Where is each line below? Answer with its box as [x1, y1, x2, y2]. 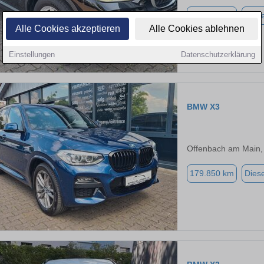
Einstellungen [9, 50, 55, 59]
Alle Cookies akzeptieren [15, 24, 120, 34]
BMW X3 [187, 102, 220, 112]
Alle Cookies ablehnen [148, 24, 245, 34]
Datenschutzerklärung [181, 50, 255, 59]
